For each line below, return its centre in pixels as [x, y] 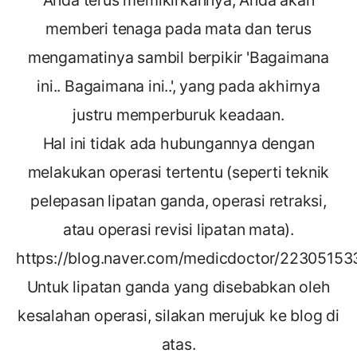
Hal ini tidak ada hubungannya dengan [178, 143]
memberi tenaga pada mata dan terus [178, 28]
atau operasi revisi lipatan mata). [178, 229]
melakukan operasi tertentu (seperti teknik [178, 172]
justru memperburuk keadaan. [178, 114]
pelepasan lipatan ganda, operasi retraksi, [178, 200]
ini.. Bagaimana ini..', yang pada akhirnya [178, 86]
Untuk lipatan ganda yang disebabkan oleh [178, 286]
